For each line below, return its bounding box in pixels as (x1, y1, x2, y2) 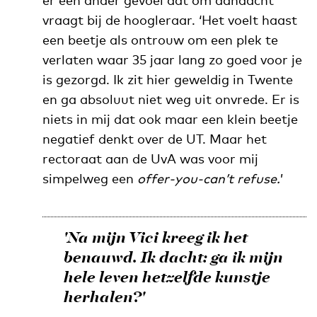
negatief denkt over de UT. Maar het (42, 131, 267, 146)
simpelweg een (42, 171, 137, 186)
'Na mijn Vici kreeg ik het (63, 226, 248, 251)
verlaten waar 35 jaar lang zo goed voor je (42, 52, 302, 67)
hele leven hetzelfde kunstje (63, 266, 270, 291)
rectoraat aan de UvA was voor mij (42, 151, 258, 166)
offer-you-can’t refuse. (137, 171, 280, 186)
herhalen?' (63, 286, 145, 311)
